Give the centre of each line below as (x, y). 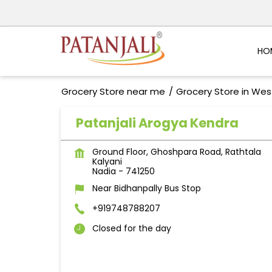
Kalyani (107, 162)
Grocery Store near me (113, 92)
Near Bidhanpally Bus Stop (146, 189)
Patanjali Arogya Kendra (157, 123)
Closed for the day (131, 229)
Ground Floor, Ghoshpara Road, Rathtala (176, 152)
